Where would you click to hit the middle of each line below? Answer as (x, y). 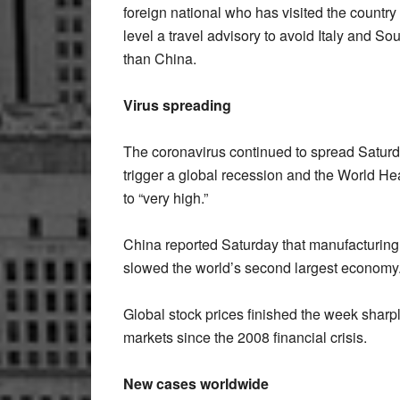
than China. (160, 58)
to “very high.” (166, 198)
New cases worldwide (196, 383)
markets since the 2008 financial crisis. (245, 337)
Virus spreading (177, 105)
